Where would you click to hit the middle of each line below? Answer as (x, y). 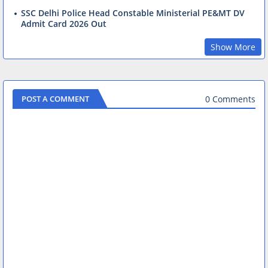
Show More (233, 47)
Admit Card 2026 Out (64, 24)
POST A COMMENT (55, 99)
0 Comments (230, 99)
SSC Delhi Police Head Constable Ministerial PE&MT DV (133, 13)
